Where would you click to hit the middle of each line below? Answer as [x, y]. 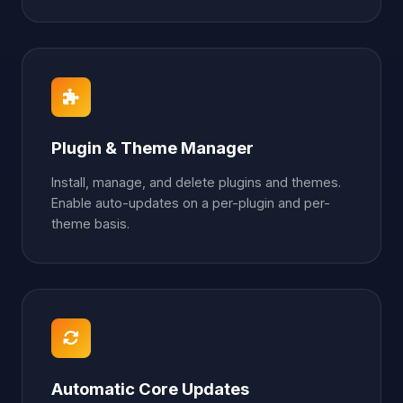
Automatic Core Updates [150, 388]
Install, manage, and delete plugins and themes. [196, 182]
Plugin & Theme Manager [152, 147]
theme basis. [90, 223]
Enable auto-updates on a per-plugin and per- [191, 202]
